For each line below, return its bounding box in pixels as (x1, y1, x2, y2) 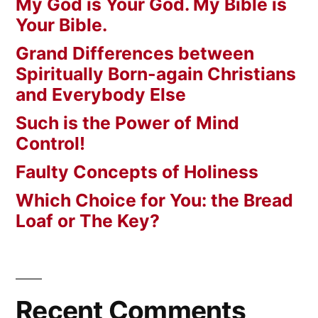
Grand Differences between (16, 43, 254, 65)
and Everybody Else (16, 84, 186, 106)
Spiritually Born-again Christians (16, 63, 296, 85)
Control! (16, 133, 85, 155)
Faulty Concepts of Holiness (16, 161, 258, 183)
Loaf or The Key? (16, 210, 168, 232)
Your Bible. (16, 14, 107, 36)
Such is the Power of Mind (16, 112, 239, 134)
